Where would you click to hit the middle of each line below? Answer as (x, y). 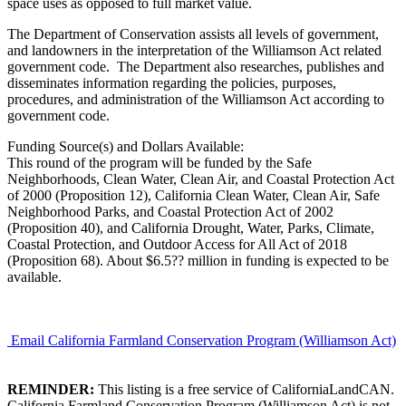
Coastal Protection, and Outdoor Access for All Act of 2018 (177, 244)
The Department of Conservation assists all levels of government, (193, 34)
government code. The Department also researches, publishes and (196, 66)
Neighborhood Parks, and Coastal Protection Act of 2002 (170, 211)
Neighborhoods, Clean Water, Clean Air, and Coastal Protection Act (201, 179)
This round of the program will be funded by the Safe (159, 162)
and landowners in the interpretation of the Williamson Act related (194, 50)
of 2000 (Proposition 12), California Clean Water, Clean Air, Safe (193, 195)
